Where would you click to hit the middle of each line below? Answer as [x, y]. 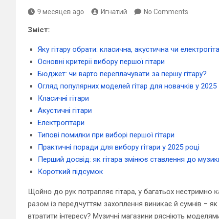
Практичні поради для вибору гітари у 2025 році [119, 147]
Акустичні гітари [65, 110]
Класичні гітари [63, 98]
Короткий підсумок [70, 171]
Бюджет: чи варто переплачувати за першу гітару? [122, 74]
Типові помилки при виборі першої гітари [106, 135]
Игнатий [114, 11]
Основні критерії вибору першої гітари [101, 61]
